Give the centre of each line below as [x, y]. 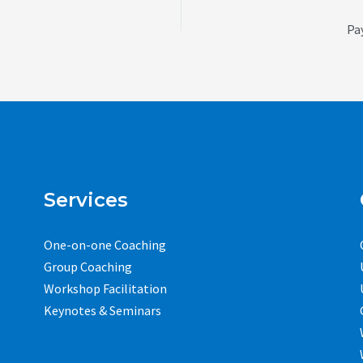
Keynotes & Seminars [102, 311]
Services [86, 200]
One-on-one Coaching [105, 245]
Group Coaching [88, 267]
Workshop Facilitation [105, 289]
